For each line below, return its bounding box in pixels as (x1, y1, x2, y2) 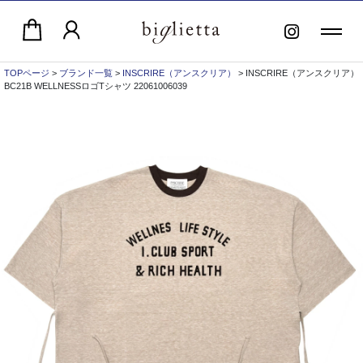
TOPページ (4, 67, 49, 78)
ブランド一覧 (59, 67, 113, 78)
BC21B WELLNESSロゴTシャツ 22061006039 (4, 80, 187, 91)
